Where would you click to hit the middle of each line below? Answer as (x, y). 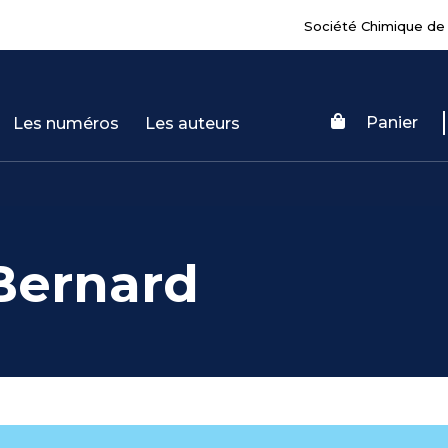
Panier (391, 122)
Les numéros (66, 123)
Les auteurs (193, 123)
